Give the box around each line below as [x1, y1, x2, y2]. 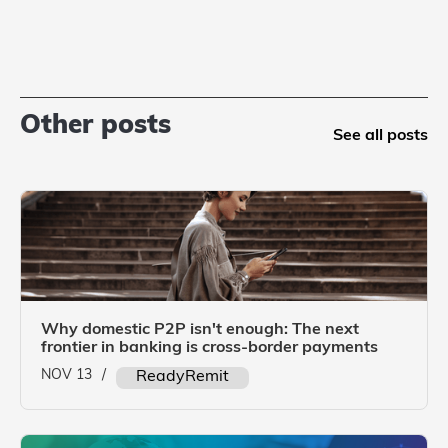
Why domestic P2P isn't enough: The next [41, 322, 359, 338]
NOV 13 [41, 368, 92, 383]
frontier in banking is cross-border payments [41, 340, 378, 356]
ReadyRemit [136, 369, 229, 385]
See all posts [333, 128, 428, 144]
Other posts [20, 113, 171, 140]
